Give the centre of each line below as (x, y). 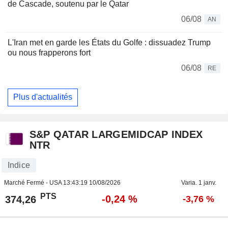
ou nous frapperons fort (49, 52)
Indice (19, 165)
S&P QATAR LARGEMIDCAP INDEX (116, 134)
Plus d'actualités (43, 97)
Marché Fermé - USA (33, 182)
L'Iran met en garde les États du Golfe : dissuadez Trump (109, 42)
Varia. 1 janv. (198, 182)
